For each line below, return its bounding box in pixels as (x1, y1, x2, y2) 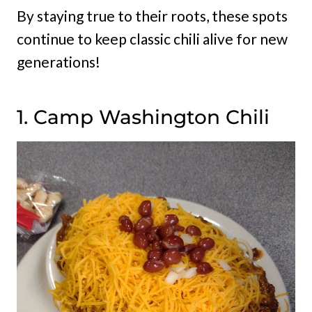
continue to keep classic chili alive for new (17, 30, 288, 48)
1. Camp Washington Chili (17, 105, 270, 130)
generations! (17, 53, 100, 71)
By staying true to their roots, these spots (17, 7, 288, 25)
